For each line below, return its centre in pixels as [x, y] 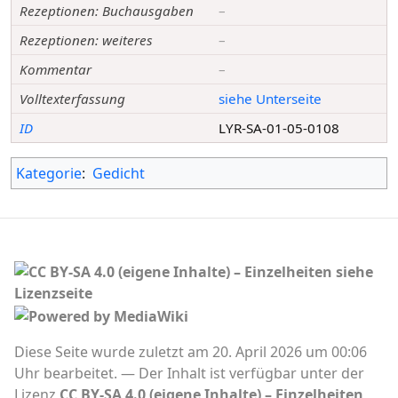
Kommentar [56, 70]
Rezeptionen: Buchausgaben [107, 11]
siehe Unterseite [271, 99]
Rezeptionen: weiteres [87, 40]
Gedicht [119, 174]
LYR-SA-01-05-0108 [279, 128]
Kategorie [49, 174]
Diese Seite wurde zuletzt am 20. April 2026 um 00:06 [191, 352]
